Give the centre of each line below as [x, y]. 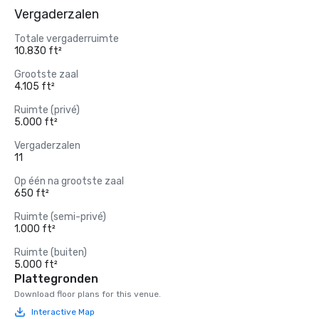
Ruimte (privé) [47, 110]
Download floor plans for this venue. [88, 294]
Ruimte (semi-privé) [60, 217]
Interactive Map [63, 312]
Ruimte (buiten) [51, 252]
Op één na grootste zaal [69, 181]
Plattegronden [56, 279]
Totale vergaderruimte [67, 39]
